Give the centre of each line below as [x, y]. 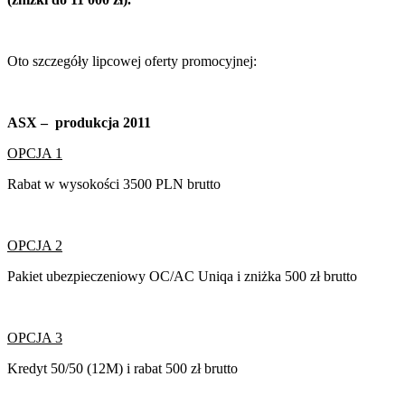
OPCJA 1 [35, 153]
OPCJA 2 [35, 245]
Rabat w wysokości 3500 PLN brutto [114, 184]
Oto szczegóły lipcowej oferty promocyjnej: [132, 61]
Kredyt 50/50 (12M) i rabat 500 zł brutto [122, 368]
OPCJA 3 [35, 337]
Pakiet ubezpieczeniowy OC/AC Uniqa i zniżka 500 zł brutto [182, 276]
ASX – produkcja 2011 [79, 122]
